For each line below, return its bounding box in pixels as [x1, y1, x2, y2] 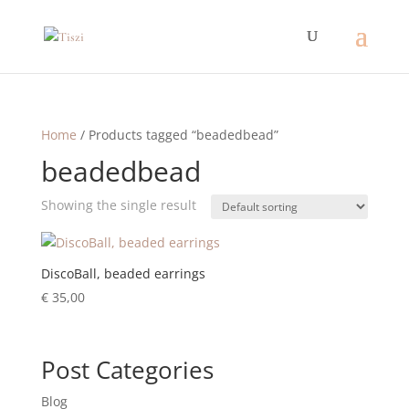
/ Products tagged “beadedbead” [76, 126, 278, 143]
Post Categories [40, 353, 214, 387]
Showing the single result [40, 196, 196, 214]
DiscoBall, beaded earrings [40, 265, 205, 282]
